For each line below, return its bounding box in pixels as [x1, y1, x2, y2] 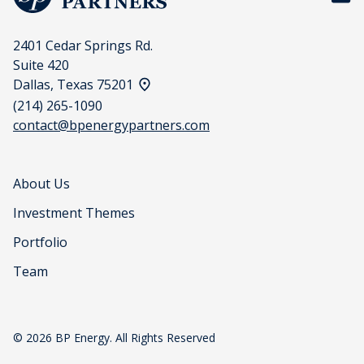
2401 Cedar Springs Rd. [13, 37, 153, 55]
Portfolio [13, 233, 67, 251]
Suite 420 [13, 56, 69, 75]
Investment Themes [13, 204, 135, 222]
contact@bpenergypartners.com [13, 116, 210, 134]
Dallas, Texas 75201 [13, 76, 136, 94]
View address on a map [136, 75, 275, 93]
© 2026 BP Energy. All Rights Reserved [13, 330, 215, 345]
